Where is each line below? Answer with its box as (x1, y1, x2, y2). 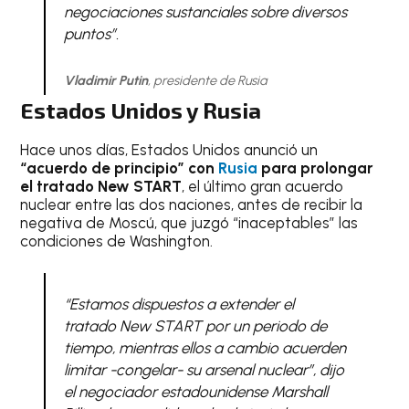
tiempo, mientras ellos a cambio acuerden (63, 339, 346, 358)
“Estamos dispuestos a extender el (63, 295, 294, 314)
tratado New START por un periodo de (63, 317, 327, 336)
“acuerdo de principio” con (20, 158, 215, 177)
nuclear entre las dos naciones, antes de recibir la (20, 194, 363, 214)
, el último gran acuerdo (182, 176, 344, 195)
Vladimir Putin (63, 71, 148, 89)
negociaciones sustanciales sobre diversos (63, 3, 347, 22)
